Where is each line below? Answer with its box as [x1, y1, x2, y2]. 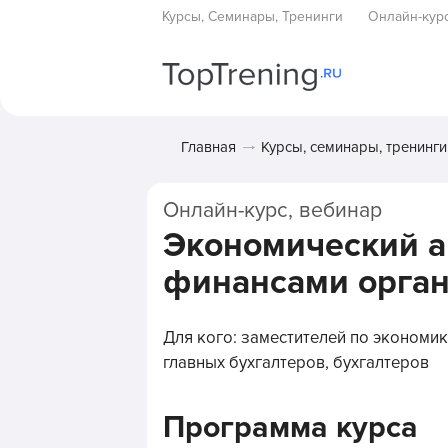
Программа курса [163, 409, 418, 446]
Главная [181, 138, 236, 156]
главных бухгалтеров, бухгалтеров [163, 353, 429, 373]
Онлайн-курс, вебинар [163, 197, 382, 223]
